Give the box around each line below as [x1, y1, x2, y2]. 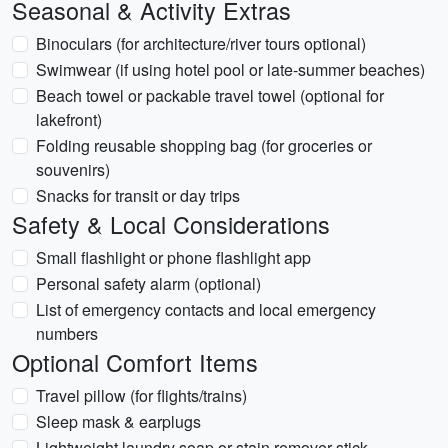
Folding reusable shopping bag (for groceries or [36, 134, 372, 157]
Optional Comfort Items [12, 345, 258, 379]
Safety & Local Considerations [12, 207, 330, 241]
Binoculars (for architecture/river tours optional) [36, 32, 366, 55]
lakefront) [36, 108, 102, 131]
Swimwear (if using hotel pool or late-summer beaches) [36, 58, 425, 81]
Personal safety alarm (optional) [36, 272, 261, 295]
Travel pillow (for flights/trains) [36, 384, 247, 407]
